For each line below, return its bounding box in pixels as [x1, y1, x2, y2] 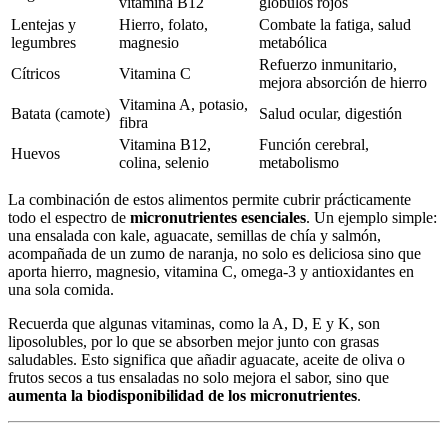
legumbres [11, 34, 76, 51]
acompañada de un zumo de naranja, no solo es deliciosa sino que [8, 245, 421, 262]
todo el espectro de [8, 209, 130, 226]
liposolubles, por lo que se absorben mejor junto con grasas [8, 333, 379, 350]
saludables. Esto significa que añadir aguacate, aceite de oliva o [8, 351, 405, 368]
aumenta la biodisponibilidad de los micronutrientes [8, 387, 357, 404]
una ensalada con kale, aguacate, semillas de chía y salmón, [8, 227, 381, 244]
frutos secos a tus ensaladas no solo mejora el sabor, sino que [8, 369, 389, 386]
